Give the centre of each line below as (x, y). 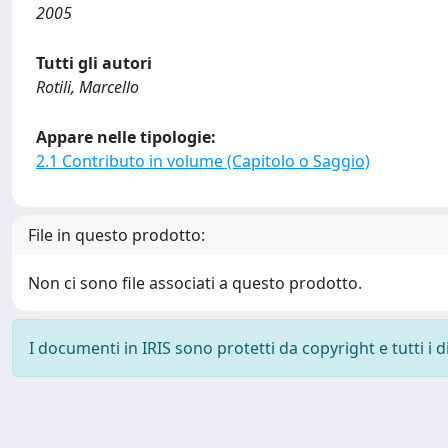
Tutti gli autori (94, 63)
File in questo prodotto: (116, 235)
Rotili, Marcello (87, 87)
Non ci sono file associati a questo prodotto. (195, 283)
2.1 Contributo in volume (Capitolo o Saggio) (203, 161)
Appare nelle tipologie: (126, 137)
